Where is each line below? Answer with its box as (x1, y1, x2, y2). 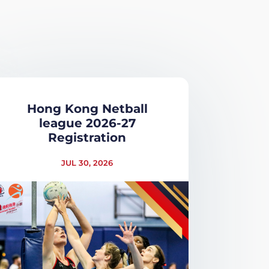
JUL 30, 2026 (61, 157, 113, 168)
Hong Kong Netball (26, 101, 148, 116)
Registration (48, 130, 127, 145)
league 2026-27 (38, 115, 136, 130)
